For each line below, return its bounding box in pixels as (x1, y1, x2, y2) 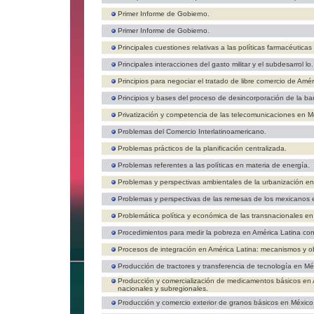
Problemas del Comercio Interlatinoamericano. (118, 128, 266, 135)
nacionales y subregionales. (118, 285, 208, 292)
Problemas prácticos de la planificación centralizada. (118, 144, 287, 152)
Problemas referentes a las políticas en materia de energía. (118, 161, 310, 169)
